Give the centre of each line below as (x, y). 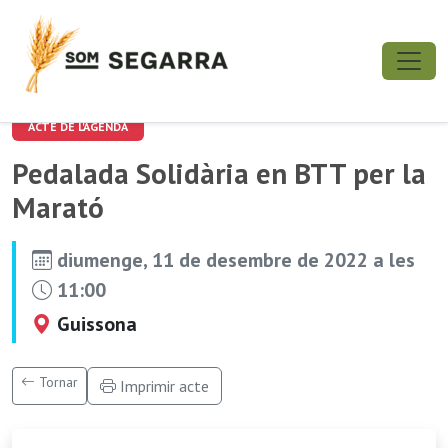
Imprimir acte (162, 386)
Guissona (94, 324)
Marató (58, 207)
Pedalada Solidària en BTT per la (219, 173)
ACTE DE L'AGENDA (78, 126)
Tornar (56, 382)
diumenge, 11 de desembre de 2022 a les (233, 260)
